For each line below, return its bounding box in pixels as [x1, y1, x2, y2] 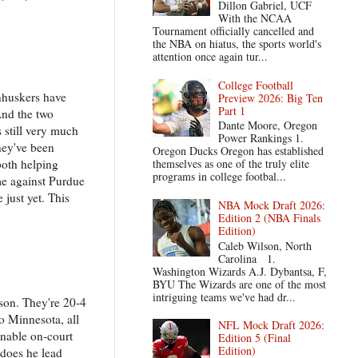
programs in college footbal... [152, 169, 286, 185]
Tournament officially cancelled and [152, 22, 314, 38]
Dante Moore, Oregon [218, 117, 325, 133]
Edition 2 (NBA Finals [218, 209, 321, 225]
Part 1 [218, 102, 246, 118]
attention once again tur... [152, 48, 268, 64]
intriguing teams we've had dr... [152, 288, 296, 304]
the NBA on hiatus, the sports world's [152, 35, 321, 51]
